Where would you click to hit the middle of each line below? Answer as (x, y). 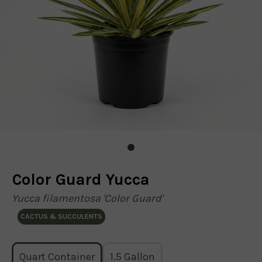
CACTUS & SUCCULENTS (61, 216)
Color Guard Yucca (80, 180)
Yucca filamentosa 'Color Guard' (87, 198)
